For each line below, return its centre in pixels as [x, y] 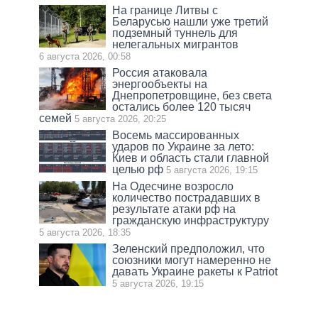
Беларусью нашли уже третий [191, 21]
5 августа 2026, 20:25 [120, 119]
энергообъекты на [160, 84]
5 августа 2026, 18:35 [85, 232]
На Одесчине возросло [173, 186]
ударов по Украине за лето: [183, 146]
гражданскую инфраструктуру [191, 220]
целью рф [138, 169]
